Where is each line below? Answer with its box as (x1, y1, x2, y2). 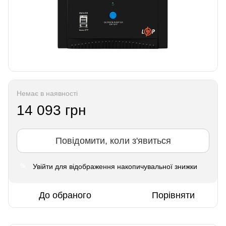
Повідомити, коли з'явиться (55, 135, 171, 146)
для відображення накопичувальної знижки (53, 162, 197, 171)
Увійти (33, 162, 53, 171)
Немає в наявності (17, 89, 78, 97)
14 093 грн (17, 102, 86, 118)
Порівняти (152, 190, 195, 200)
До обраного (38, 190, 91, 200)
